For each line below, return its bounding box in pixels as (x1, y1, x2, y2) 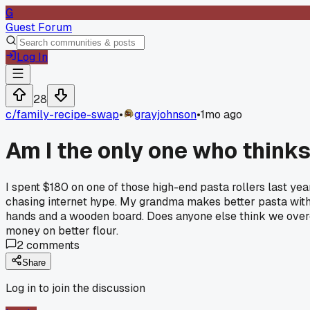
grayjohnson (134, 107, 197, 122)
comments (24, 237, 80, 253)
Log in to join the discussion (6, 280, 145, 295)
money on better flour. (6, 223, 118, 238)
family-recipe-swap (17, 107, 119, 122)
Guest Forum (6, 20, 72, 35)
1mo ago (201, 107, 242, 122)
